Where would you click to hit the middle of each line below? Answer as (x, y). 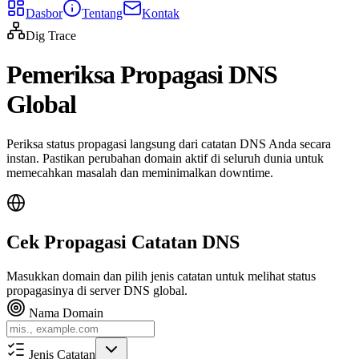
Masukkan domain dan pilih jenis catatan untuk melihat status (161, 276)
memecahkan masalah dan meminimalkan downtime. (140, 172)
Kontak (161, 13)
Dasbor (44, 13)
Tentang (102, 13)
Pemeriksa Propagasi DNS (142, 75)
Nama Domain (66, 313)
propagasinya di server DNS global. (97, 290)
